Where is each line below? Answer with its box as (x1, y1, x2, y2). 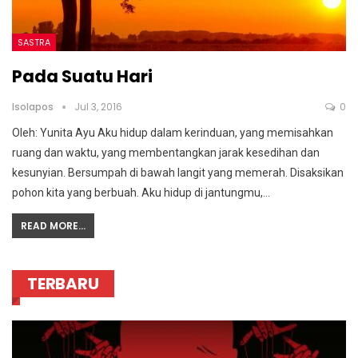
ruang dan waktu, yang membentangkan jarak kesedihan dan (12, 146, 320, 160)
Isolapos (12, 100, 56, 114)
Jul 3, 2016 (74, 100, 122, 114)
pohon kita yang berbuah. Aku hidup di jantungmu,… (12, 186, 270, 200)
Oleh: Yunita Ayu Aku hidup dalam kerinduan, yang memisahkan (12, 126, 333, 140)
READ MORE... (21, 219, 86, 233)
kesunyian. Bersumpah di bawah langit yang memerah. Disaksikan (12, 166, 344, 180)
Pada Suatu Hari (12, 65, 153, 89)
